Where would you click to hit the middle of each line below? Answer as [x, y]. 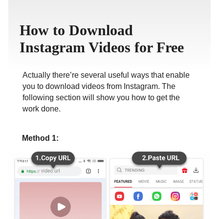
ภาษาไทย [177, 9]
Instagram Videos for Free [102, 47]
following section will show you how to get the [101, 98]
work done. [41, 109]
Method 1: [40, 138]
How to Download [76, 30]
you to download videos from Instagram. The [99, 86]
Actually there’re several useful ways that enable [106, 75]
